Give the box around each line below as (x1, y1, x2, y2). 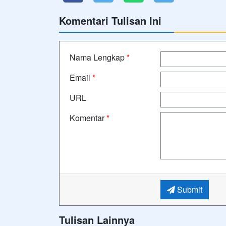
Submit (175, 183, 202, 195)
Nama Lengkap (70, 51, 127, 63)
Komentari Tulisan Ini (59, 13, 161, 28)
